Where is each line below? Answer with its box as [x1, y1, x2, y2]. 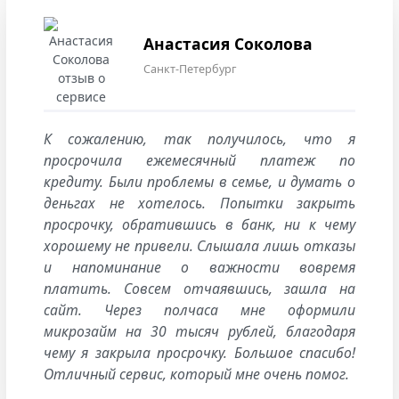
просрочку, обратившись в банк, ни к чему [44, 214, 355, 234]
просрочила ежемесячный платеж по [44, 150, 355, 170]
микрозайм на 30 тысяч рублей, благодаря [44, 321, 355, 341]
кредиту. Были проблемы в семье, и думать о [44, 171, 355, 191]
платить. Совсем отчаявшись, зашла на [44, 278, 355, 298]
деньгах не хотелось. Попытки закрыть [44, 192, 355, 213]
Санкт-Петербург [143, 61, 236, 77]
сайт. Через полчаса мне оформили [44, 299, 355, 320]
